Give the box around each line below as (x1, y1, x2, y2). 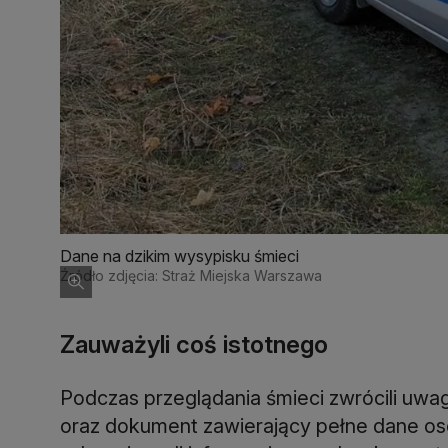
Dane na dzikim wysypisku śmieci (60, 246, 299, 267)
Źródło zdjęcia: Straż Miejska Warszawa (60, 267, 322, 285)
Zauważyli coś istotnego (60, 330, 328, 360)
